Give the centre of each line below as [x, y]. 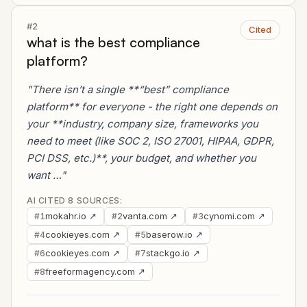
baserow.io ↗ [174, 234]
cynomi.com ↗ [234, 216]
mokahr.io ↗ [71, 216]
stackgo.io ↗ [173, 253]
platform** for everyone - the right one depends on [152, 107]
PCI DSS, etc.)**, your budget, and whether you [142, 158]
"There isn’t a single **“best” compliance [128, 89]
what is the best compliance [113, 42]
